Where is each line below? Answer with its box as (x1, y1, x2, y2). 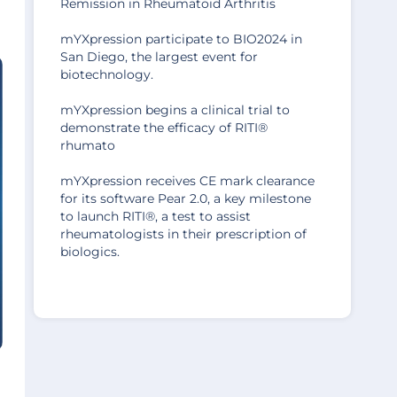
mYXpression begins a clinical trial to (60, 102, 290, 118)
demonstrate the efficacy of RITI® (60, 120, 268, 136)
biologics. (60, 244, 120, 260)
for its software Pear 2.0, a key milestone (60, 191, 311, 206)
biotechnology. (60, 66, 153, 82)
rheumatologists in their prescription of (60, 226, 307, 242)
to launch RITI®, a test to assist (60, 208, 251, 224)
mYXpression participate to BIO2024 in (60, 31, 302, 47)
